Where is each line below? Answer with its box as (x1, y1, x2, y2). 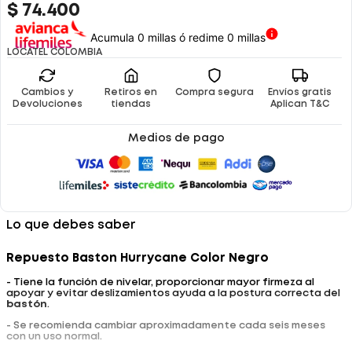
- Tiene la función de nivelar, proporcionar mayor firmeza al (6, 278, 314, 288)
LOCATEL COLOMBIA (7, 48, 102, 57)
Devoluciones (12, 100, 82, 108)
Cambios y (21, 88, 74, 97)
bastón (6, 300, 47, 310)
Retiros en (104, 88, 158, 97)
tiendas (111, 100, 152, 108)
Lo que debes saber (6, 219, 136, 231)
